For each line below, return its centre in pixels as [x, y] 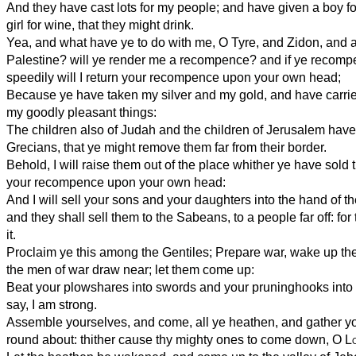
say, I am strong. [52, 304]
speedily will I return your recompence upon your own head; [174, 77]
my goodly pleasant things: [81, 112]
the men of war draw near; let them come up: [130, 269]
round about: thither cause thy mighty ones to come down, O [176, 339]
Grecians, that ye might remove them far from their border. [166, 147]
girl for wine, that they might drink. [100, 25]
